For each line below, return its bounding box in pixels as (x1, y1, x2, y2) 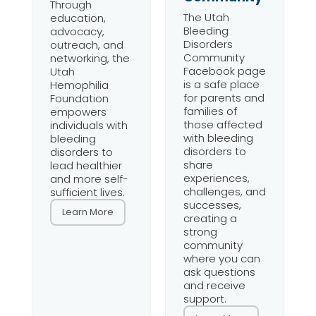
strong (183, 224, 217, 239)
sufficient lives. (49, 185, 125, 200)
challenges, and (183, 184, 266, 199)
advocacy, (49, 24, 104, 39)
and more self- (49, 171, 128, 186)
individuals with (49, 118, 128, 133)
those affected (183, 117, 262, 132)
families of (183, 104, 237, 119)
